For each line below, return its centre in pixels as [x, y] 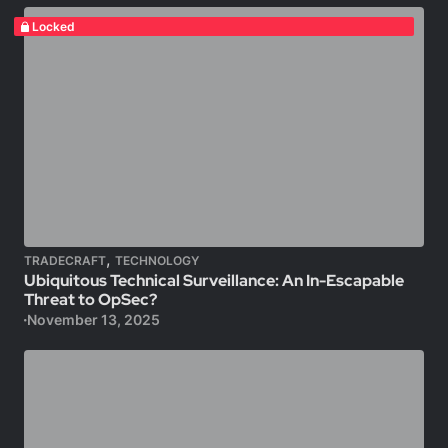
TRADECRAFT [65, 260]
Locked [53, 26]
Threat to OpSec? [90, 299]
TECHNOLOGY [157, 260]
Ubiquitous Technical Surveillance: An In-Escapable [214, 280]
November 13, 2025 [93, 319]
